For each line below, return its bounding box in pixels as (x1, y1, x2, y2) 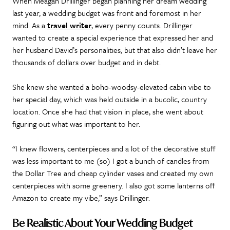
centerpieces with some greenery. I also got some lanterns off (12, 179, 215, 191)
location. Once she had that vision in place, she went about (12, 105, 203, 117)
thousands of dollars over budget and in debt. (12, 56, 163, 68)
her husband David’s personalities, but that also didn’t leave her (12, 44, 217, 55)
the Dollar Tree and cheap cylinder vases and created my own (12, 167, 214, 179)
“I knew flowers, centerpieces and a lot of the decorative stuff (12, 142, 216, 154)
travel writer (47, 19, 91, 31)
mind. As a (12, 19, 47, 31)
